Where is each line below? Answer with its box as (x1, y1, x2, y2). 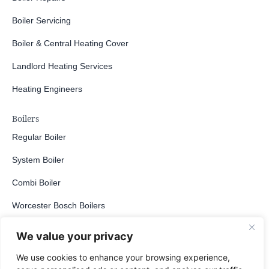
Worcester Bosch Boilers (12, 201, 105, 211)
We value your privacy (16, 230, 133, 243)
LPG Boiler (12, 246, 53, 256)
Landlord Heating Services (12, 61, 112, 71)
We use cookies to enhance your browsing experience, (16, 252, 230, 262)
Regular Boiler (12, 132, 66, 142)
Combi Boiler (12, 178, 61, 188)
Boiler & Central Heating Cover (12, 38, 128, 49)
